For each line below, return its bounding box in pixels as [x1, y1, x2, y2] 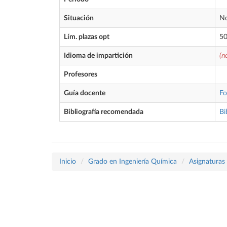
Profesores [64, 71, 97, 78]
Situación [64, 15, 94, 22]
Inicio [59, 158, 76, 165]
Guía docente [64, 90, 105, 97]
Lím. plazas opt [64, 33, 109, 41]
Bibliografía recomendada [64, 108, 143, 116]
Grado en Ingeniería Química [88, 158, 177, 165]
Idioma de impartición [64, 52, 133, 59]
